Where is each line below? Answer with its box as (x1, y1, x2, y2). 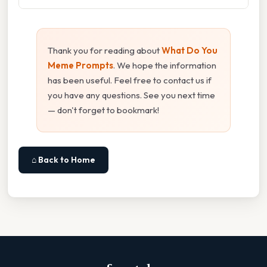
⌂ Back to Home (32, 154, 95, 165)
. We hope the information (113, 59, 216, 71)
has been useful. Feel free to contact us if (48, 74, 212, 86)
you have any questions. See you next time (48, 89, 215, 101)
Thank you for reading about (48, 44, 162, 56)
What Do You (162, 44, 218, 56)
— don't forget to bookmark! (48, 104, 159, 116)
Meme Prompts (48, 59, 113, 71)
